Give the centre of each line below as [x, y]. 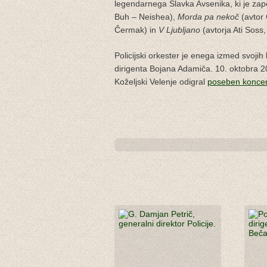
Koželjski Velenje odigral [161, 81]
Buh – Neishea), [146, 16]
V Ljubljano [179, 30]
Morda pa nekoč [208, 16]
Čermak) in [136, 30]
